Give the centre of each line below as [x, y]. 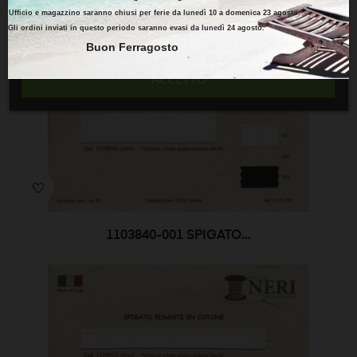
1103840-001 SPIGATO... [178, 235]
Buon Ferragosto [132, 48]
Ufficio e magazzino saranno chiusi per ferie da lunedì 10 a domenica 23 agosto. [154, 13]
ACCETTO [178, 79]
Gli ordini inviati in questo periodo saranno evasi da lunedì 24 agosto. [137, 27]
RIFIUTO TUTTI [178, 35]
